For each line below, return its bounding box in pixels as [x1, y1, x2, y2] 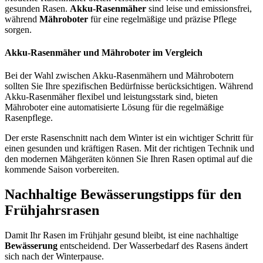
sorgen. [5, 24, 32, 35]
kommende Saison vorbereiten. [5, 164, 119, 175]
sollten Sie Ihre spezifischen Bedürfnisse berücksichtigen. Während [5, 81, 253, 92]
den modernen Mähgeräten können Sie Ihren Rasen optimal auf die [5, 154, 252, 164]
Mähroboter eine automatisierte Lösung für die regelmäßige [5, 102, 224, 113]
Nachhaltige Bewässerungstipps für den [5, 187, 241, 203]
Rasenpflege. [5, 113, 53, 123]
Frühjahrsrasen [5, 203, 99, 218]
